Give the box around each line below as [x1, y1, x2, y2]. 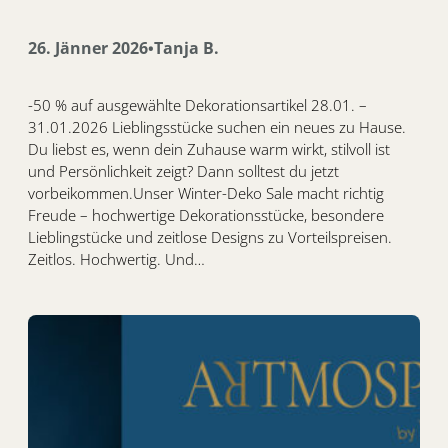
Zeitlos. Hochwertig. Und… [28, 249, 205, 270]
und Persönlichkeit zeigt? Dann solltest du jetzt [28, 161, 339, 182]
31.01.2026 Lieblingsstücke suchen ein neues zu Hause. [28, 117, 406, 138]
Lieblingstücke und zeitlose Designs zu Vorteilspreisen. [28, 227, 392, 248]
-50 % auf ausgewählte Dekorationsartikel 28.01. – [28, 95, 367, 116]
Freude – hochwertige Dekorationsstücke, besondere [28, 205, 384, 226]
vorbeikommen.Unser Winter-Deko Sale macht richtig [28, 183, 384, 204]
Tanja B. [154, 37, 219, 60]
